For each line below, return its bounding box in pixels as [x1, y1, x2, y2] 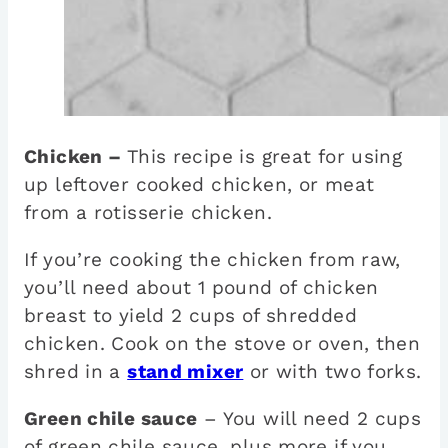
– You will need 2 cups [197, 407, 422, 431]
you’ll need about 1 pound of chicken [24, 276, 379, 300]
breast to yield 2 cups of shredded [24, 304, 357, 328]
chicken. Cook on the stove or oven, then [24, 332, 421, 356]
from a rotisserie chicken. [24, 201, 279, 225]
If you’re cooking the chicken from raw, [24, 248, 401, 272]
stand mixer [127, 360, 244, 384]
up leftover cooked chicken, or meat [24, 173, 375, 197]
